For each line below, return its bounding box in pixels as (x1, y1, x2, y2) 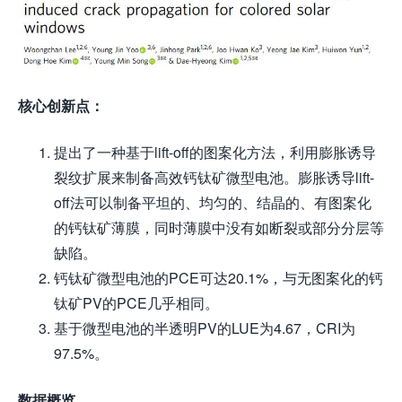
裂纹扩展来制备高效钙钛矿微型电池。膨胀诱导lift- (54, 166, 374, 188)
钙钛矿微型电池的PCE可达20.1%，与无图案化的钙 (54, 267, 383, 288)
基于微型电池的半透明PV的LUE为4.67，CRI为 (54, 317, 355, 338)
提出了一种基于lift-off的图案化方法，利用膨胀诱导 (54, 141, 376, 162)
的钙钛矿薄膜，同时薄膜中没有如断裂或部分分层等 (54, 216, 384, 238)
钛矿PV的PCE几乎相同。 (54, 292, 219, 313)
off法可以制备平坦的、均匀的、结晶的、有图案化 (54, 191, 371, 213)
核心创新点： (18, 94, 104, 116)
